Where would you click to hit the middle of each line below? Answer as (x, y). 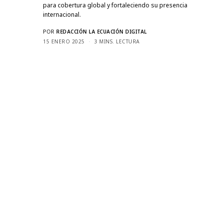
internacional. (62, 15)
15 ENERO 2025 (64, 42)
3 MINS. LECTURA (117, 42)
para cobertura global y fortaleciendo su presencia (115, 5)
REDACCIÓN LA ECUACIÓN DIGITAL (102, 32)
